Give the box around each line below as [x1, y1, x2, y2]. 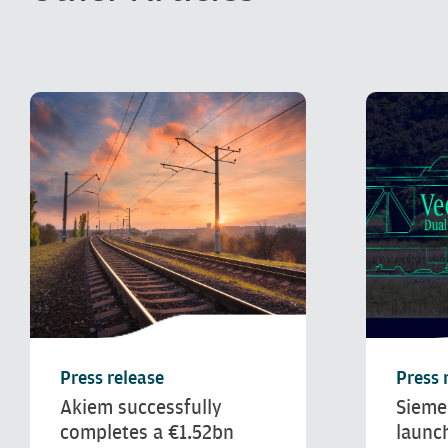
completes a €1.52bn [60, 420, 234, 444]
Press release [60, 367, 164, 389]
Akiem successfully [60, 395, 222, 419]
